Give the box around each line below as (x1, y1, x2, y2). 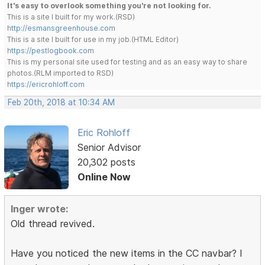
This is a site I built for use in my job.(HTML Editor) (7, 34, 179, 44)
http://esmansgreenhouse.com (7, 23, 116, 33)
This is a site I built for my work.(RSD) (7, 12, 135, 21)
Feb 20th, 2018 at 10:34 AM (8, 97, 115, 107)
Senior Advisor (77, 141, 141, 153)
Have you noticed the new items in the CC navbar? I (11, 247, 243, 260)
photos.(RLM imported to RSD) (7, 68, 114, 77)
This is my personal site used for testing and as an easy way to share (7, 57, 248, 66)
